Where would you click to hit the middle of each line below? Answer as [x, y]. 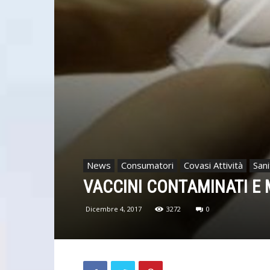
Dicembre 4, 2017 [114, 209]
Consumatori [147, 165]
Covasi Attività [213, 165]
